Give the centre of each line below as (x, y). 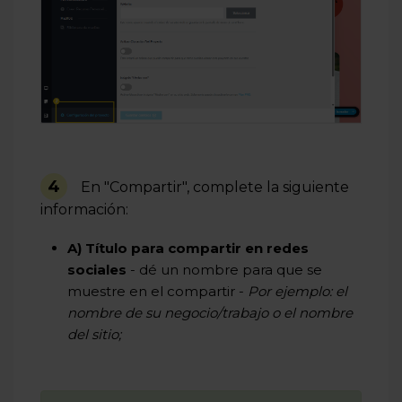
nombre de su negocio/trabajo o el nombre (210, 312)
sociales (97, 269)
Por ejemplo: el (297, 291)
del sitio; (94, 334)
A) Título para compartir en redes (188, 248)
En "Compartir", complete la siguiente (215, 187)
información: (84, 209)
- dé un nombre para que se (224, 269)
